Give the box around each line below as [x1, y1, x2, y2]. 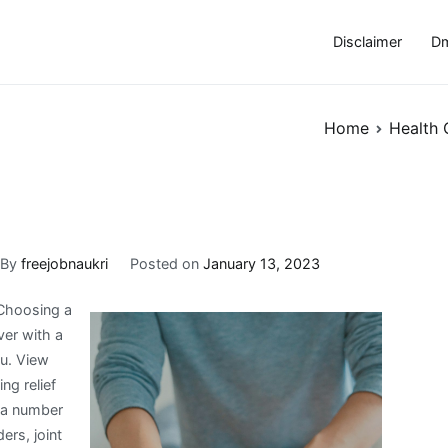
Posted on [129, 254, 203, 272]
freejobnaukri [21, 254, 109, 272]
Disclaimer [332, 33, 402, 51]
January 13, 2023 [202, 254, 320, 272]
